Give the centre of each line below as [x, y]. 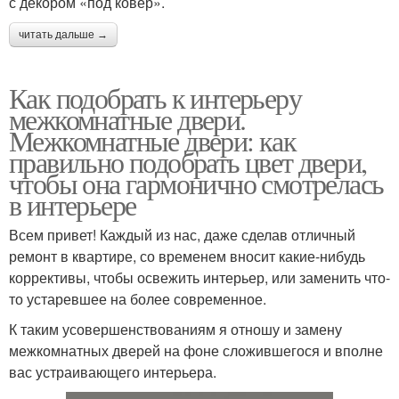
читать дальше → [63, 34]
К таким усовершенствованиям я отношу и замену [175, 329]
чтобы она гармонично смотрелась [196, 183]
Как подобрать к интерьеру [155, 97]
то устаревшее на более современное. [138, 298]
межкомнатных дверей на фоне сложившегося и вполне [196, 350]
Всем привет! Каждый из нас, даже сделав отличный [182, 234]
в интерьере [73, 204]
